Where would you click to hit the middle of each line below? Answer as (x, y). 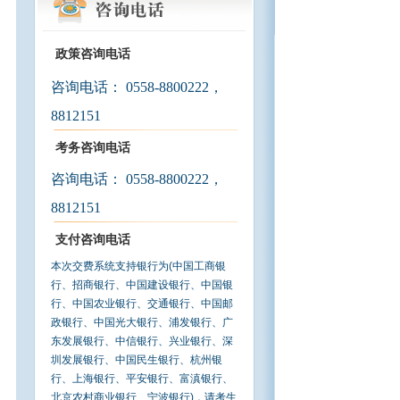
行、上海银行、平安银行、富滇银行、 (142, 379)
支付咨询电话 (92, 239)
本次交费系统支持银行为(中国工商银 (138, 266)
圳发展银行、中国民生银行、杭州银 (136, 360)
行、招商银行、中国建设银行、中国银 (142, 285)
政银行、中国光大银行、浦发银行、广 (142, 322)
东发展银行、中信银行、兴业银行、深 (142, 341)
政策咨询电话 (92, 54)
